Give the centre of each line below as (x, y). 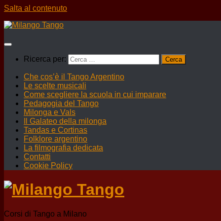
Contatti (37, 157)
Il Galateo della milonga (65, 121)
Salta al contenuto (36, 8)
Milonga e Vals (50, 112)
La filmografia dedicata (63, 148)
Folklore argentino (55, 139)
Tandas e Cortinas (55, 130)
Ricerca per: (45, 59)
